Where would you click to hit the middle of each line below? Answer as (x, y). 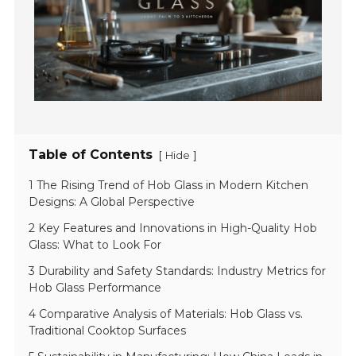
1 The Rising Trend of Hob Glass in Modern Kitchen (169, 186)
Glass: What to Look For (95, 245)
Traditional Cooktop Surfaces (108, 331)
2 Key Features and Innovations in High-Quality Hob (173, 228)
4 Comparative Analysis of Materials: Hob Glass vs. (166, 314)
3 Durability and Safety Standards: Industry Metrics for (178, 271)
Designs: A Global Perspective (112, 202)
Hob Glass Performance (95, 288)
